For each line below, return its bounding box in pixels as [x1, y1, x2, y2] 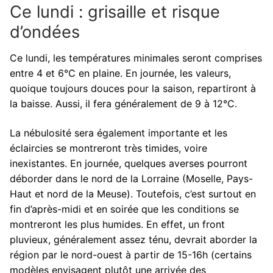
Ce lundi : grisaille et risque [10, 1, 220, 22]
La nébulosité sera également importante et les [10, 126, 227, 139]
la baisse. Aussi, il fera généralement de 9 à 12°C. [10, 97, 237, 110]
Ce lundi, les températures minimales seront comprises [10, 52, 262, 65]
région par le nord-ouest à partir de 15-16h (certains [10, 248, 252, 261]
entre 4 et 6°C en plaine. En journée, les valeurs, [10, 67, 231, 80]
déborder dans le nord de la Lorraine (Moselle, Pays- [10, 172, 253, 185]
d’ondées [10, 21, 80, 42]
